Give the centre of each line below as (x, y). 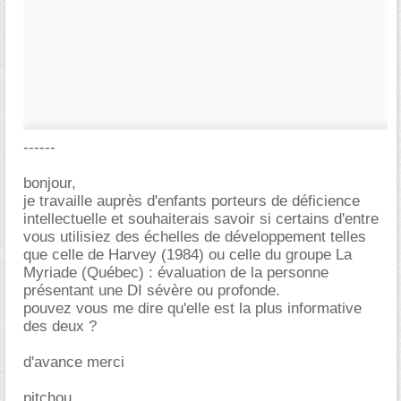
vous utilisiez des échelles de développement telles (195, 237)
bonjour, (50, 183)
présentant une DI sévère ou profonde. (152, 290)
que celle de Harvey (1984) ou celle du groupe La (188, 255)
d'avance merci (74, 362)
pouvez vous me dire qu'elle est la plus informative (192, 308)
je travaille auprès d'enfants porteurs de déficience (192, 201)
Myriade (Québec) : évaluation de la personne (176, 273)
